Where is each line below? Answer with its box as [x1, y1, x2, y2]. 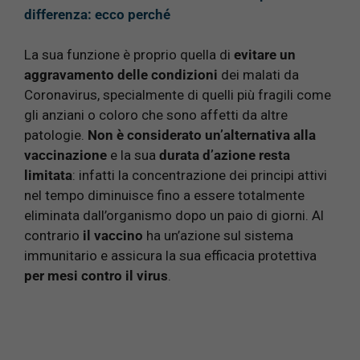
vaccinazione [24, 147, 107, 164]
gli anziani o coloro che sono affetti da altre [24, 107, 288, 124]
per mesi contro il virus [24, 268, 168, 284]
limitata [24, 167, 72, 184]
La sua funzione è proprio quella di [24, 47, 234, 63]
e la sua [107, 147, 159, 164]
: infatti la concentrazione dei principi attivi [72, 167, 327, 184]
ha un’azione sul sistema [143, 227, 293, 244]
